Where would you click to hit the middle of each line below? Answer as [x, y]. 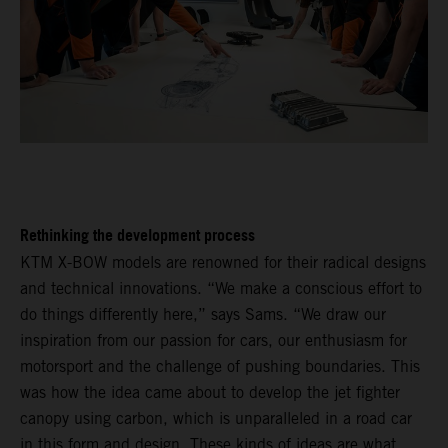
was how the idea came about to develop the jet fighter [210, 392]
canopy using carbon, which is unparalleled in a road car [216, 418]
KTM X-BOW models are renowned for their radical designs [223, 262]
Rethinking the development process [137, 236]
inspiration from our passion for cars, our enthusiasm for [213, 340]
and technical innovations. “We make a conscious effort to [221, 288]
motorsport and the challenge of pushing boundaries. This [220, 366]
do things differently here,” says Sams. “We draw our [203, 314]
